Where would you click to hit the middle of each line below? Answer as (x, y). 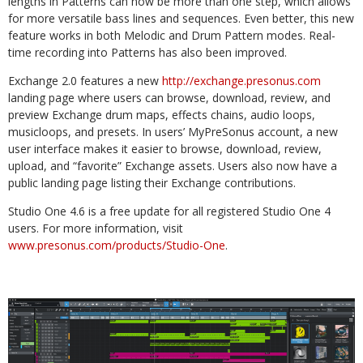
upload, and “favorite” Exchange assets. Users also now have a (173, 165)
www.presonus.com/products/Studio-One (117, 245)
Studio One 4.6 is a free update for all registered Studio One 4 (169, 211)
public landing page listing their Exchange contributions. (152, 182)
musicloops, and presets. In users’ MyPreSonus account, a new (173, 131)
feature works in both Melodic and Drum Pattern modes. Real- (172, 35)
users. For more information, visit (96, 228)
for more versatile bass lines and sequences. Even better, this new (181, 18)
